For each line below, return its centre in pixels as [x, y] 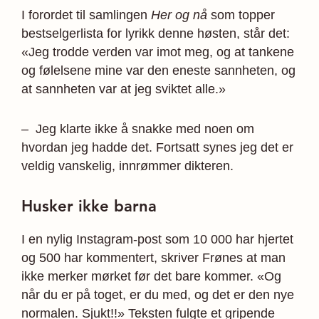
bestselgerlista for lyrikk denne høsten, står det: [156, 34]
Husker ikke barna [89, 206]
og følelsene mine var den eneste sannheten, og [158, 71]
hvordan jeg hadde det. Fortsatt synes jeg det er [157, 148]
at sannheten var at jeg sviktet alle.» [124, 89]
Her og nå [179, 15]
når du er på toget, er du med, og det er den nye [158, 294]
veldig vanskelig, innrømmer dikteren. [127, 166]
